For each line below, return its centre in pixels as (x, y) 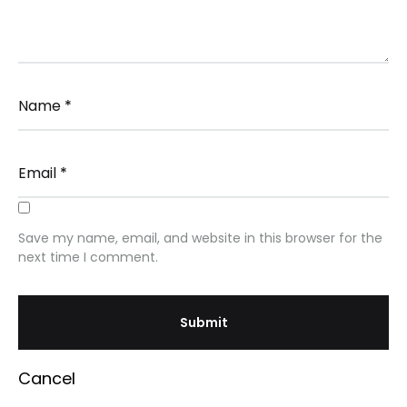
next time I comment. (88, 257)
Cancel (47, 378)
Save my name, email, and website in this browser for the (200, 238)
